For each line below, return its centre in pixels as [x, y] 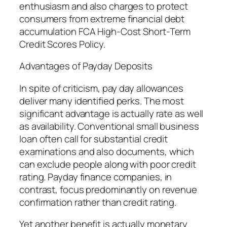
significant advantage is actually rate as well [111, 113]
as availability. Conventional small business [109, 126]
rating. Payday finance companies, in [96, 177]
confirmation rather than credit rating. [98, 202]
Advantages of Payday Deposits [86, 66]
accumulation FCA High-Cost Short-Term [105, 31]
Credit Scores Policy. [62, 44]
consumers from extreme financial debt [102, 18]
